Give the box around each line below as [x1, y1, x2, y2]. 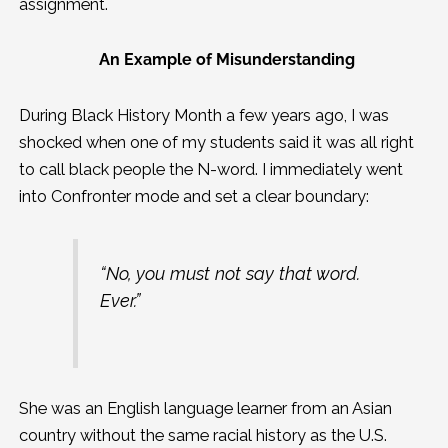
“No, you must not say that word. [99, 263, 360, 285]
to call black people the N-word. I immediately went [18, 159, 403, 179]
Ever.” [99, 290, 145, 312]
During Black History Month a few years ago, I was [18, 105, 389, 125]
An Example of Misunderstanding [98, 50, 355, 70]
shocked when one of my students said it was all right [18, 132, 414, 152]
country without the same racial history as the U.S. [18, 425, 387, 445]
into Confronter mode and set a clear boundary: [18, 186, 369, 206]
